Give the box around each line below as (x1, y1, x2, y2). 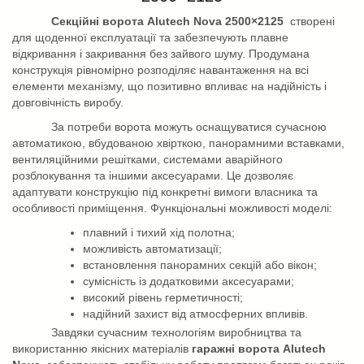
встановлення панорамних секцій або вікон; (83, 258, 318, 271)
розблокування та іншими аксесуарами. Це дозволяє (12, 168, 293, 182)
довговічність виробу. (12, 95, 123, 109)
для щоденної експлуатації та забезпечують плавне (12, 30, 288, 44)
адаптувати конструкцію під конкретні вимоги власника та (12, 184, 318, 198)
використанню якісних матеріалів (12, 341, 192, 355)
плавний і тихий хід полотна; (83, 225, 236, 239)
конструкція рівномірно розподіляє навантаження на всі (12, 63, 309, 76)
